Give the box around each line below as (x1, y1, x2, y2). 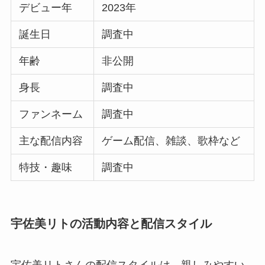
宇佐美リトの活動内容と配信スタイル (10, 217, 212, 231)
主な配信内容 (19, 135, 83, 147)
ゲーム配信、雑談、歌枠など (102, 135, 241, 147)
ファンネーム (19, 108, 83, 121)
